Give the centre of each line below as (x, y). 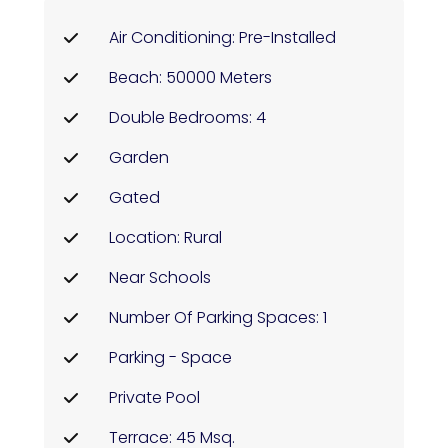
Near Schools (160, 277)
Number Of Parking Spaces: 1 (218, 317)
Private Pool (154, 397)
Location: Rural (165, 237)
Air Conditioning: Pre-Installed (222, 37)
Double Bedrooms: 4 (187, 117)
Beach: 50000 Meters (190, 77)
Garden (139, 157)
